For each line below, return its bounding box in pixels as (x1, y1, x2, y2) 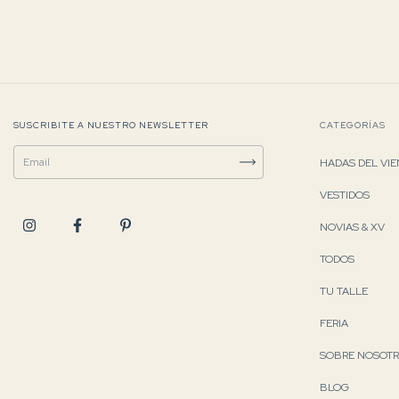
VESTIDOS (320, 187, 370, 202)
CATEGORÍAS (320, 118, 387, 131)
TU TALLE (320, 283, 369, 298)
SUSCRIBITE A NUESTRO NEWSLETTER (13, 118, 208, 131)
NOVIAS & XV (320, 219, 386, 234)
